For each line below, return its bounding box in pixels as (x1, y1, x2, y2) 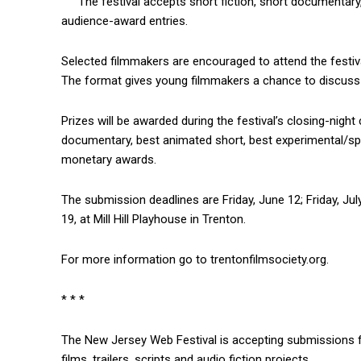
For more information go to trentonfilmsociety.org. (61, 252, 329, 268)
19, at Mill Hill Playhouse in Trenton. (61, 212, 246, 227)
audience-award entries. (61, 14, 188, 29)
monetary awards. (61, 152, 156, 168)
